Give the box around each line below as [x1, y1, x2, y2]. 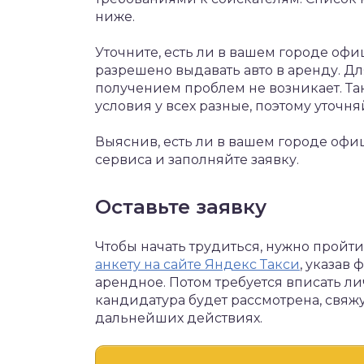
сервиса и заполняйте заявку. [95, 152, 299, 167]
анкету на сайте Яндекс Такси [95, 257, 300, 272]
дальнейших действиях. [95, 310, 262, 326]
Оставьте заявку [95, 195, 266, 219]
